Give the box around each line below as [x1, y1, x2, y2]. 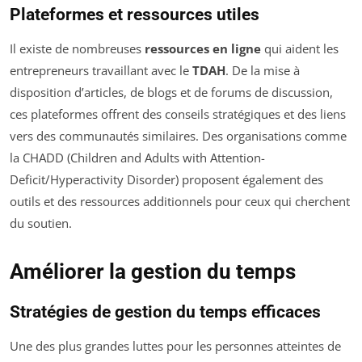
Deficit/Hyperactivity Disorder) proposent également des [10, 171, 323, 187]
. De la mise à [225, 62, 300, 78]
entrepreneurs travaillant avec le [10, 62, 192, 78]
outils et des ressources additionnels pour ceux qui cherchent [10, 193, 350, 209]
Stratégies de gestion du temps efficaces [10, 302, 321, 322]
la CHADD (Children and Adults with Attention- [10, 149, 265, 166]
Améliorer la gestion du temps [10, 259, 296, 284]
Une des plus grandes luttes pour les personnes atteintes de [10, 338, 341, 354]
